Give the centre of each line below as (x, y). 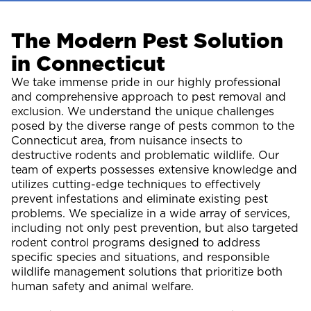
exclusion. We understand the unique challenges (143, 111)
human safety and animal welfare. (102, 286)
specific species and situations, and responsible (140, 257)
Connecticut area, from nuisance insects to (127, 140)
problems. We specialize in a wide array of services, (151, 213)
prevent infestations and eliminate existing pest (140, 199)
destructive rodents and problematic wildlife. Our (145, 155)
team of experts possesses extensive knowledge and (154, 169)
